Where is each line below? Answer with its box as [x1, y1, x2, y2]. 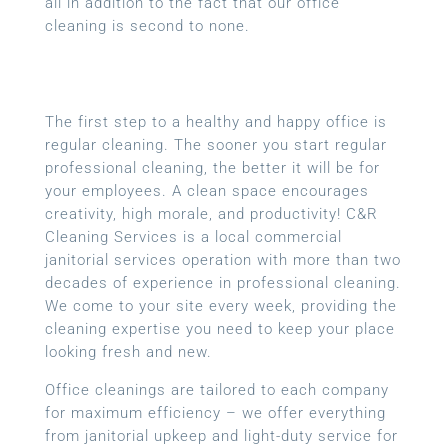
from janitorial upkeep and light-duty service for [44, 426, 398, 445]
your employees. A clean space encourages [44, 181, 369, 200]
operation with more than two [181, 250, 401, 269]
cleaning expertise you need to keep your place [44, 319, 395, 338]
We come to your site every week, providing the [44, 296, 397, 315]
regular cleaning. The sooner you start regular [44, 135, 387, 154]
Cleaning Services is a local [44, 227, 255, 246]
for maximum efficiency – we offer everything [44, 403, 386, 422]
